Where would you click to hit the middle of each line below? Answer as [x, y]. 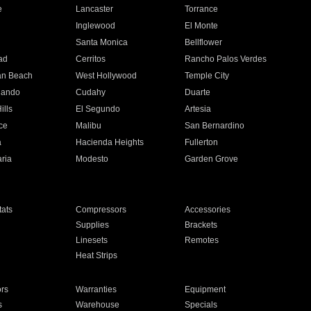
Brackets [201, 225]
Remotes [202, 240]
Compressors [101, 210]
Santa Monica [101, 42]
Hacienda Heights [109, 142]
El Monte [202, 26]
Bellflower [204, 42]
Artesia [198, 109]
